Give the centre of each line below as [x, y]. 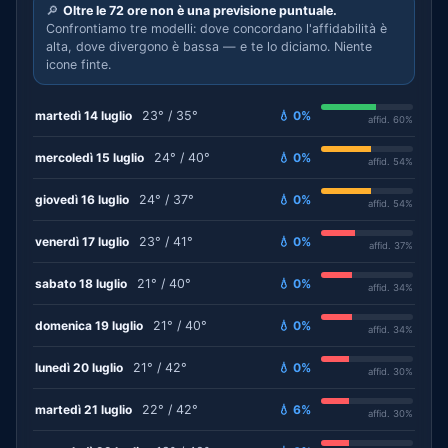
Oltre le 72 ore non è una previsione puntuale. [200, 10]
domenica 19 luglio [89, 325]
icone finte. [78, 64]
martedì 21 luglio [83, 409]
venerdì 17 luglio [82, 241]
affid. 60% [390, 119]
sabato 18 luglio [81, 283]
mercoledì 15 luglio [89, 157]
